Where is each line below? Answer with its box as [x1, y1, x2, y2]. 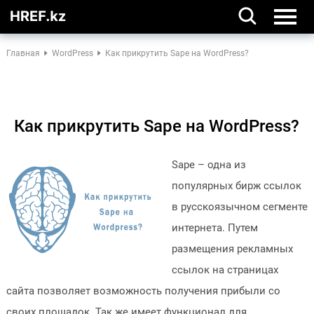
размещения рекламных [171, 243, 293, 255]
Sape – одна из [171, 158, 246, 171]
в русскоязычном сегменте [171, 200, 308, 213]
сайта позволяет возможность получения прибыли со [6, 285, 280, 297]
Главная [6, 48, 40, 58]
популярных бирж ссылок [171, 179, 301, 192]
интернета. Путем [171, 221, 258, 234]
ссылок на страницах [171, 264, 278, 276]
